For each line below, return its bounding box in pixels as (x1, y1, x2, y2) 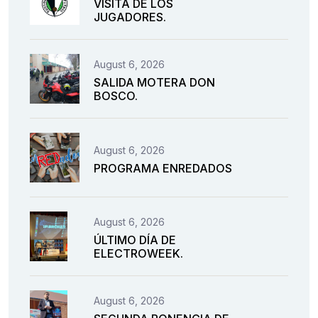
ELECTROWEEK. (94, 246, 183, 261)
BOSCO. (94, 89, 138, 104)
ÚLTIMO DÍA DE (94, 233, 176, 248)
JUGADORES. (94, 10, 166, 25)
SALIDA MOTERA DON (94, 75, 215, 90)
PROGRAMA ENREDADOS (94, 160, 232, 175)
